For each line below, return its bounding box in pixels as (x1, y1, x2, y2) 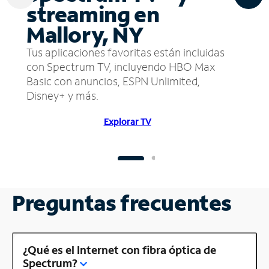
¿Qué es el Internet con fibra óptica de (23, 242, 216, 257)
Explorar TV (103, 115, 151, 127)
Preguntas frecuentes (12, 188, 232, 217)
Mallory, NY (26, 20, 144, 49)
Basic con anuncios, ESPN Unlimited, (26, 73, 200, 88)
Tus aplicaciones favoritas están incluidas (26, 44, 225, 59)
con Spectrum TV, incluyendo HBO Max (26, 59, 215, 74)
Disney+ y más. (26, 88, 98, 103)
